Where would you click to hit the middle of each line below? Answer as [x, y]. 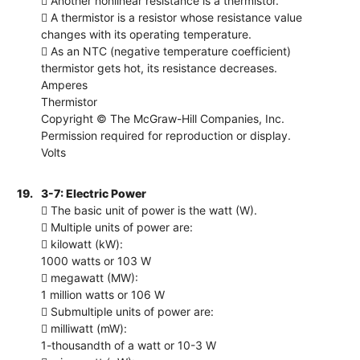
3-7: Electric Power [94, 193]
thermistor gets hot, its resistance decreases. [160, 67]
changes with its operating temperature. [147, 34]
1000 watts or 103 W [96, 260]
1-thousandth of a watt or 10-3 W [129, 345]
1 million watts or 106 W [103, 294]
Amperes [65, 84]
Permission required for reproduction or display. [166, 135]
